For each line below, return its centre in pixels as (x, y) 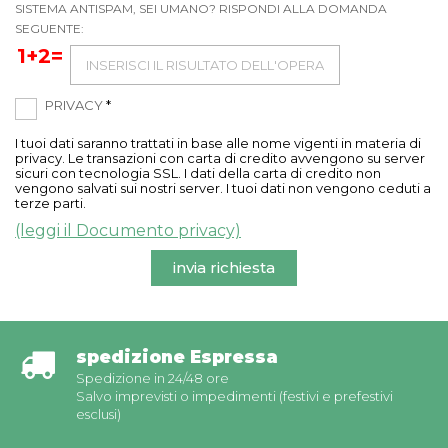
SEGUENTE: (49, 28)
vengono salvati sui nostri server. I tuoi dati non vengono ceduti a (223, 188)
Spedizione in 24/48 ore (152, 378)
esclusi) (98, 414)
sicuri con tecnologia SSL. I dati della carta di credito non (198, 173)
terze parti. (50, 203)
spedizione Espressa (177, 357)
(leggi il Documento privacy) (128, 230)
